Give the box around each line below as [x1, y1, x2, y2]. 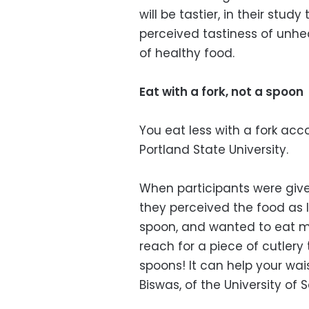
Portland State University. [139, 141, 288, 159]
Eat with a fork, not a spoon [139, 83, 303, 101]
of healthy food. [139, 45, 235, 62]
